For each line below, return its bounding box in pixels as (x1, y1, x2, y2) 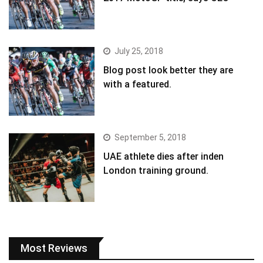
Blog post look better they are (103, 65, 234, 76)
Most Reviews (21, 242, 87, 255)
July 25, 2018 (114, 46, 164, 56)
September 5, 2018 (114, 133, 187, 143)
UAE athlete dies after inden (103, 151, 224, 163)
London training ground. (103, 165, 209, 177)
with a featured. (103, 79, 172, 90)
